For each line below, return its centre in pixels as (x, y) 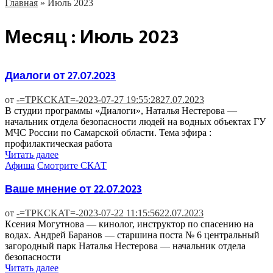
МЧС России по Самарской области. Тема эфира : (108, 132)
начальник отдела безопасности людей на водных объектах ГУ (135, 121)
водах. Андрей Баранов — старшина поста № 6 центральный (132, 235)
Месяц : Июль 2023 (92, 38)
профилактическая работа (60, 143)
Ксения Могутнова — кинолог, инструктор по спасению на (129, 224)
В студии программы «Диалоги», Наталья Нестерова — (121, 110)
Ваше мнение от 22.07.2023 (73, 189)
